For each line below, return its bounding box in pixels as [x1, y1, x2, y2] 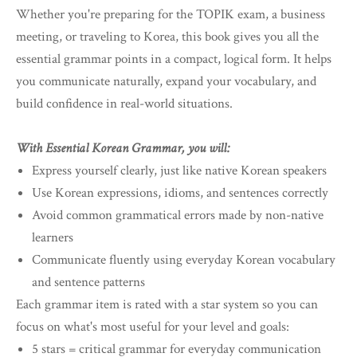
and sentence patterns [32, 273, 145, 292]
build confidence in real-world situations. [16, 95, 233, 113]
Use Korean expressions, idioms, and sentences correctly [32, 184, 328, 202]
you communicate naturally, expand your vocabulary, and [16, 73, 316, 91]
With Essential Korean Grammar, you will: [16, 139, 230, 158]
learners [32, 229, 73, 247]
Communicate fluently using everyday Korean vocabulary [32, 251, 335, 269]
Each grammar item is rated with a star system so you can [16, 296, 318, 314]
